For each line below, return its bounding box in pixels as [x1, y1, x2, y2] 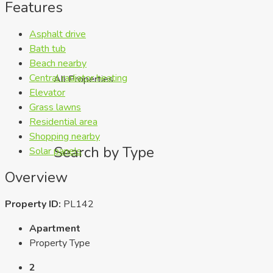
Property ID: [5, 197, 61, 211]
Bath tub [29, 41, 66, 55]
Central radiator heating [29, 71, 127, 85]
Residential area [29, 115, 97, 129]
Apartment [29, 222, 80, 236]
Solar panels [29, 144, 82, 158]
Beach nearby [29, 56, 87, 70]
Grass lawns [29, 100, 81, 114]
